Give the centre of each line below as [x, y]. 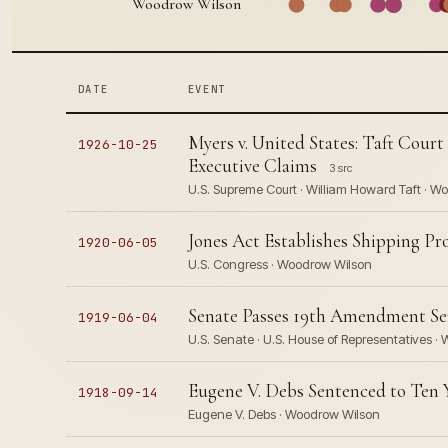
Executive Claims [252, 165]
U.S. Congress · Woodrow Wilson [279, 264]
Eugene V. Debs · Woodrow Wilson [283, 414]
